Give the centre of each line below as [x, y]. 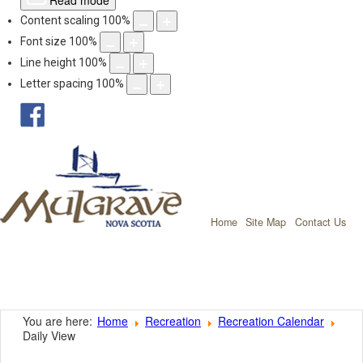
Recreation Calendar [271, 321]
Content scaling [60, 20]
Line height [48, 62]
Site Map [266, 222]
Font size [43, 41]
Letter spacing [57, 83]
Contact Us [320, 222]
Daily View [49, 335]
